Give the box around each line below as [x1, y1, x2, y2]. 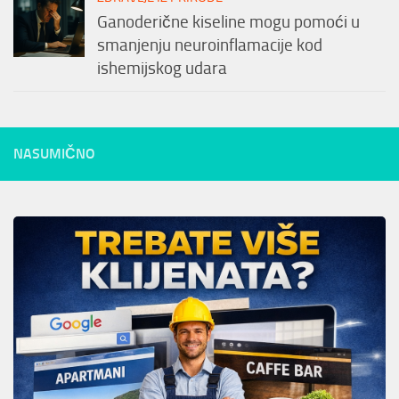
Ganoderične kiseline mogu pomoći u [97, 12, 360, 33]
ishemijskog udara [97, 59, 227, 79]
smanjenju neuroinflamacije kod [97, 36, 322, 56]
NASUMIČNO [13, 145, 95, 163]
